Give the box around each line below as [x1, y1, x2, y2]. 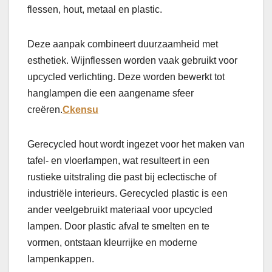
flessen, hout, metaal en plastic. [27, 4, 162, 15]
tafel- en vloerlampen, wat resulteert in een [27, 155, 209, 166]
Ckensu [63, 104, 98, 115]
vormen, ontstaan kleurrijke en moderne [27, 237, 197, 248]
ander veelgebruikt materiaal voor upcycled [27, 205, 212, 216]
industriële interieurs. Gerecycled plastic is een [27, 188, 228, 199]
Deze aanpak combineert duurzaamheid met [27, 39, 218, 50]
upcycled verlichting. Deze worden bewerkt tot [27, 72, 225, 83]
